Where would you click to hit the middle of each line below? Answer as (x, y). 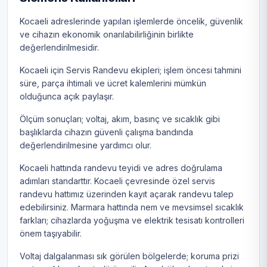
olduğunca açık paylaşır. (67, 97)
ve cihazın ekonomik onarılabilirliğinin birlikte (107, 35)
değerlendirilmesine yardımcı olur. (86, 145)
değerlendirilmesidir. (59, 48)
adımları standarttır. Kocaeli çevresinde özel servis (117, 181)
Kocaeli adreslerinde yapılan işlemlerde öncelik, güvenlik (131, 21)
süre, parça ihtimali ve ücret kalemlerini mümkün (113, 83)
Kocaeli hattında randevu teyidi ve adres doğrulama (121, 168)
